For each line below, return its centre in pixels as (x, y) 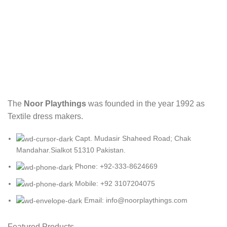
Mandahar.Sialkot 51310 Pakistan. (71, 150)
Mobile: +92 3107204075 (115, 183)
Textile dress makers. (46, 117)
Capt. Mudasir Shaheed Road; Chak (133, 139)
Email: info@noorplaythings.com (136, 200)
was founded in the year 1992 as (145, 104)
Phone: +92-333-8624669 (116, 166)
